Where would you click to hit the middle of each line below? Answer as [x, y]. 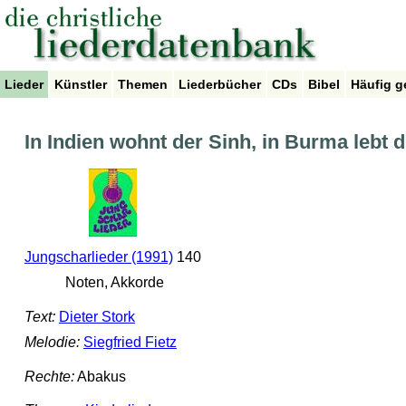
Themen [143, 84]
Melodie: [52, 343]
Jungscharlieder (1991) [98, 257]
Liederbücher [220, 84]
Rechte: [49, 376]
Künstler [81, 84]
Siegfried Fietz [130, 343]
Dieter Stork [97, 317]
